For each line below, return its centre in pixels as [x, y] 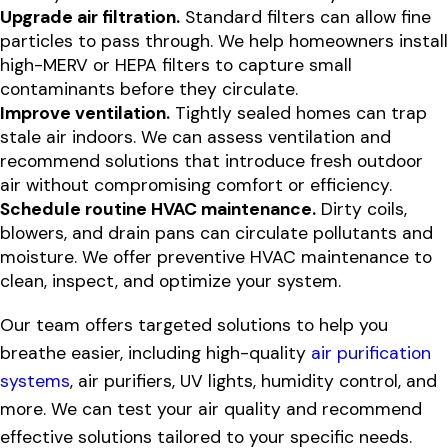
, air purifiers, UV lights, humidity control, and [253, 380]
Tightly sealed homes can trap [298, 113]
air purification [371, 352]
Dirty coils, [361, 209]
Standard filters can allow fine [305, 17]
